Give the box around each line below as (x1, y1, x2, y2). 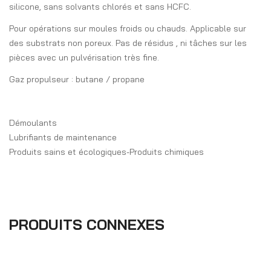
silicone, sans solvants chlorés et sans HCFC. (9, 1, 191, 13)
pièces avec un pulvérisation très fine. (9, 52, 159, 64)
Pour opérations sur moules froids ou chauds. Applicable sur (9, 23, 246, 34)
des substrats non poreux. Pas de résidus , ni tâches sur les (9, 38, 247, 49)
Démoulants (9, 117, 57, 129)
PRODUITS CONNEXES (9, 215, 165, 234)
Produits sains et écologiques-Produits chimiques (9, 146, 204, 158)
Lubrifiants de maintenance (9, 132, 117, 143)
